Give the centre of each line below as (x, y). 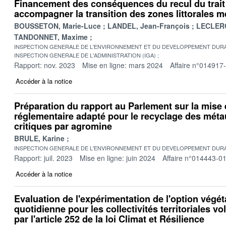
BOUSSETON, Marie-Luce (58, 25)
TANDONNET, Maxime (51, 37)
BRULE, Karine (39, 138)
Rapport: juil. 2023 (43, 158)
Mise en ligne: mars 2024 (123, 65)
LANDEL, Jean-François (149, 25)
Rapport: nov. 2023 (45, 65)
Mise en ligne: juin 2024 (118, 158)
